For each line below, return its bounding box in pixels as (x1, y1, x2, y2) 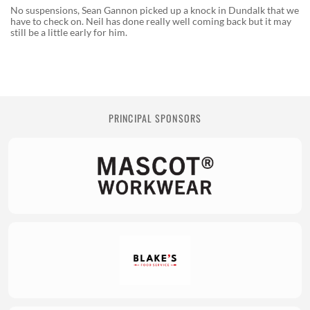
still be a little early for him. (10, 26, 127, 39)
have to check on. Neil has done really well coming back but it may (10, 15, 291, 28)
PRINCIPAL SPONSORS (108, 111, 202, 126)
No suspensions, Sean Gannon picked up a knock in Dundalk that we (10, 4, 299, 17)
